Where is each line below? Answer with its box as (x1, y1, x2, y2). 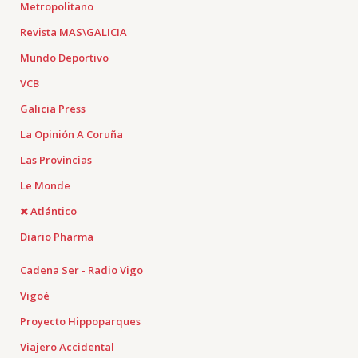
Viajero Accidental (20, 340, 114, 354)
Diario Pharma (20, 229, 93, 244)
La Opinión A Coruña (20, 127, 123, 141)
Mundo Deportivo (20, 50, 109, 65)
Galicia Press (20, 101, 86, 116)
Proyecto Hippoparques (20, 314, 141, 328)
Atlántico (30, 204, 77, 218)
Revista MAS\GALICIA (20, 25, 127, 39)
